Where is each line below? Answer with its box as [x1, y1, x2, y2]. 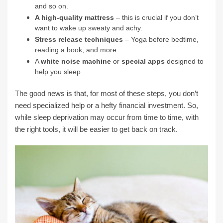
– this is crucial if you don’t [114, 13, 199, 21]
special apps [121, 57, 165, 65]
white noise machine [41, 57, 111, 65]
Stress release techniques [35, 35, 123, 43]
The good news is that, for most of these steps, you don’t [15, 89, 198, 98]
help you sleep [35, 67, 81, 76]
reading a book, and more [35, 45, 116, 54]
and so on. [35, 1, 68, 10]
